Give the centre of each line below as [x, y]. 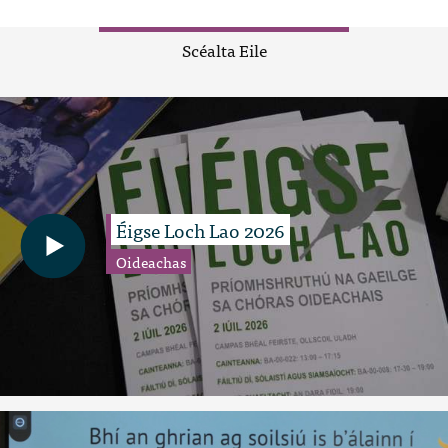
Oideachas [151, 262]
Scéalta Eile [224, 49]
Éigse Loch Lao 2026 [200, 230]
